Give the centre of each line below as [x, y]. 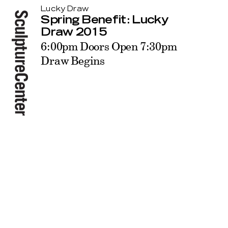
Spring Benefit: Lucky [105, 20]
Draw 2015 [74, 32]
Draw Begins [73, 60]
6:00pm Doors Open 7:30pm [109, 46]
